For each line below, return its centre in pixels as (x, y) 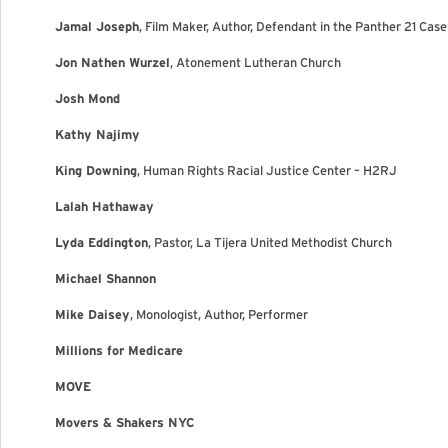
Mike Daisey (92, 314)
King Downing (96, 170)
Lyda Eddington (101, 242)
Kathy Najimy (97, 134)
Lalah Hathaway (104, 206)
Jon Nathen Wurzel (112, 62)
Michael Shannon (105, 278)
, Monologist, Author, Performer (219, 314)
